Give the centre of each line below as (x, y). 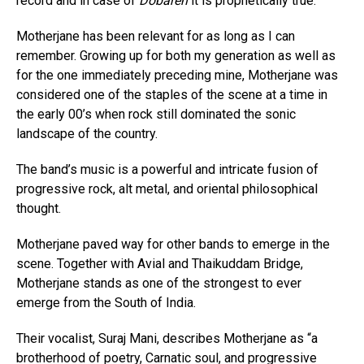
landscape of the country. (87, 134)
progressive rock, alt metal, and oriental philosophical (167, 189)
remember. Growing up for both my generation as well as (176, 56)
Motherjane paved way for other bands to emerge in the (173, 245)
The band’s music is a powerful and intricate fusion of (167, 170)
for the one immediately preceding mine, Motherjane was (177, 76)
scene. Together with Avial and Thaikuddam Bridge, (160, 264)
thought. (39, 209)
